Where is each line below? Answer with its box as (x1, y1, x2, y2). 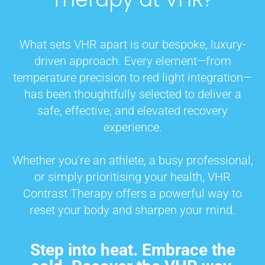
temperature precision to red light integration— (13, 70, 252, 85)
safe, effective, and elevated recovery (37, 103, 228, 118)
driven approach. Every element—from (34, 53, 231, 68)
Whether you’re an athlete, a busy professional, (12, 153, 253, 167)
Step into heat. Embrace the (30, 240, 235, 260)
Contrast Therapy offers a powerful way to (23, 186, 242, 201)
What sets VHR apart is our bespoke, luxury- (19, 37, 246, 51)
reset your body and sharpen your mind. (30, 202, 235, 217)
